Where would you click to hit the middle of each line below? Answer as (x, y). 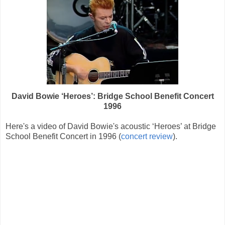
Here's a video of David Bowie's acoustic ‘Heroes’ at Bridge (111, 126)
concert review (147, 136)
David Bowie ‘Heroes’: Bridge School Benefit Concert (113, 96)
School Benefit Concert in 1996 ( (63, 136)
